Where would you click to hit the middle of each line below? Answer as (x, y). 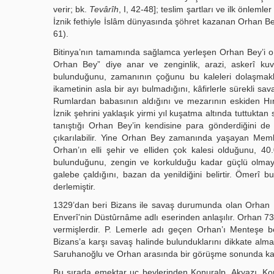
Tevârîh (104, 9)
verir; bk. (72, 9)
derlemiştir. (74, 187)
